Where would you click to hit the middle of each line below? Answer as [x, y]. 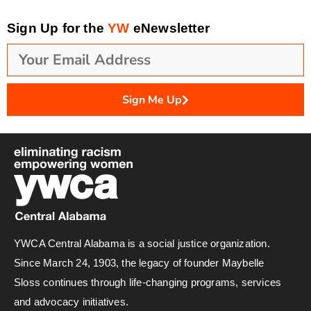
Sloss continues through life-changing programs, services [148, 282]
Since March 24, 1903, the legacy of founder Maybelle [139, 262]
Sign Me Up [152, 100]
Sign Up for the [58, 28]
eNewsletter [171, 28]
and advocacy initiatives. [71, 301]
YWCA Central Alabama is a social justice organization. [142, 243]
